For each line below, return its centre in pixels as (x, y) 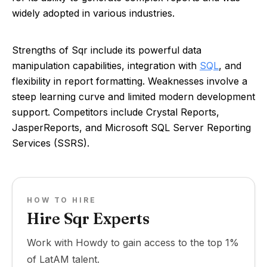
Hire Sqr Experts (88, 219)
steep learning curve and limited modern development (133, 97)
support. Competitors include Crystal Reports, (116, 112)
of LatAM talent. (63, 259)
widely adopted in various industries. (93, 13)
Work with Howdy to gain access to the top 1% (133, 243)
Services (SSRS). (51, 143)
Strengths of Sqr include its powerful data (107, 50)
